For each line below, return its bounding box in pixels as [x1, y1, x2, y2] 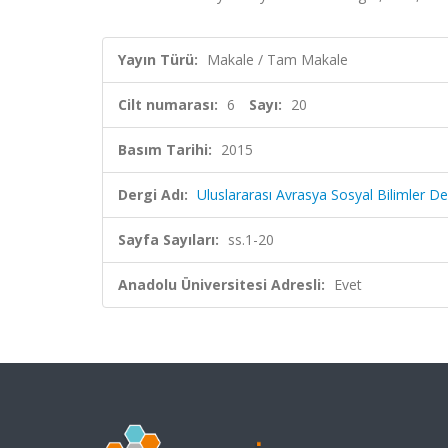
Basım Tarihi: [118, 140, 212, 159]
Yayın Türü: [118, 50, 198, 69]
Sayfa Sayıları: [118, 230, 219, 249]
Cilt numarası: [118, 95, 218, 114]
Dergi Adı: [118, 185, 188, 204]
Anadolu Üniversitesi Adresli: [118, 275, 325, 294]
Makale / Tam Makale [207, 50, 348, 69]
